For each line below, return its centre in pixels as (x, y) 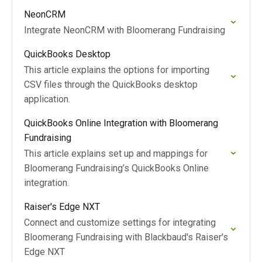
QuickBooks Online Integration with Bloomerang (121, 123)
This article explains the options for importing (117, 70)
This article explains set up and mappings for (116, 154)
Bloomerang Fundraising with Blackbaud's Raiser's (126, 237)
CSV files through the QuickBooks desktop (111, 85)
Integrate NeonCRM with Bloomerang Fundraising (125, 30)
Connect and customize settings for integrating (120, 223)
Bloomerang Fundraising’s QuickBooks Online (116, 168)
